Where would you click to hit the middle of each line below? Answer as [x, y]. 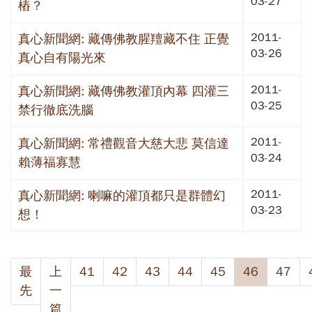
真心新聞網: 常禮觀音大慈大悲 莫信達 [124, 143]
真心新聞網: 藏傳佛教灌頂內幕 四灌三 [124, 91]
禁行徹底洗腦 [56, 110]
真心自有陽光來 [62, 57]
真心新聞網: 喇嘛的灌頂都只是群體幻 [122, 195]
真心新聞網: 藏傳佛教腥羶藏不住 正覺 [124, 39]
